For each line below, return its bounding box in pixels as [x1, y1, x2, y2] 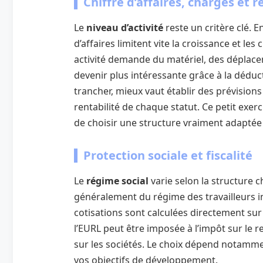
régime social [84, 174, 151, 187]
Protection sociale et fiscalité [83, 147, 252, 163]
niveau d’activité [86, 21, 163, 34]
